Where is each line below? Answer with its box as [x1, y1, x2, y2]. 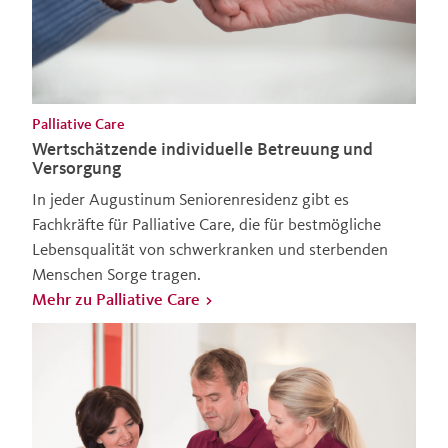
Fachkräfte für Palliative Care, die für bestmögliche [32, 213, 381, 235]
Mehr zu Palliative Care [32, 288, 200, 310]
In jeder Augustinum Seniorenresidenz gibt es [32, 188, 349, 210]
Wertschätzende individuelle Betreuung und [32, 138, 373, 161]
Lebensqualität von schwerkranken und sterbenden [32, 238, 388, 260]
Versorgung [32, 157, 121, 180]
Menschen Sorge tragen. [32, 263, 201, 285]
